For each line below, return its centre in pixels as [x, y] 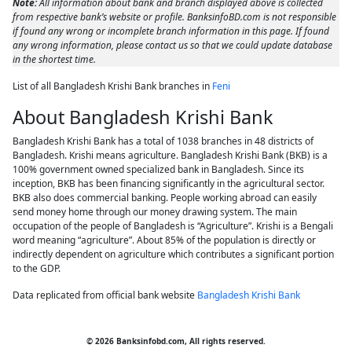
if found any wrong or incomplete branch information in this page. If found [171, 31]
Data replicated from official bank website [105, 295]
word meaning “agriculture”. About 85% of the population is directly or [165, 240]
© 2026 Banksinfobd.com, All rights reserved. [176, 341]
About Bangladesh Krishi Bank [143, 117]
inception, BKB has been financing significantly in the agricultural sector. [169, 183]
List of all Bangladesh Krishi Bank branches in [113, 86]
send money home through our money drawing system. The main [155, 212]
